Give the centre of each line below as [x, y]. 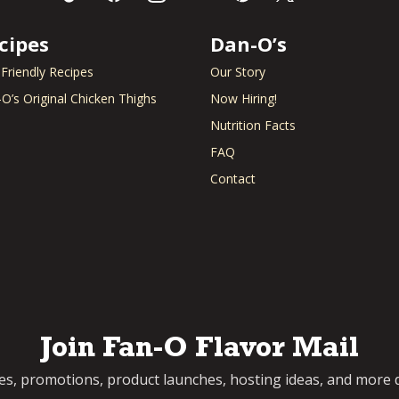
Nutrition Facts [253, 126]
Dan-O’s [248, 44]
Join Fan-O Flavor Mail [199, 351]
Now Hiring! [244, 99]
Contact [233, 179]
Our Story [238, 72]
